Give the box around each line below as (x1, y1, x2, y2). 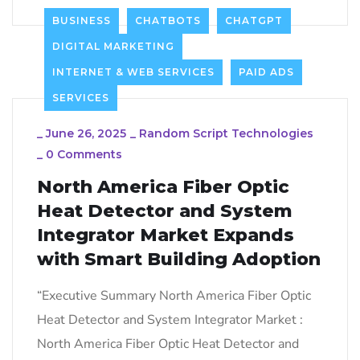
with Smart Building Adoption (37, 247, 321, 270)
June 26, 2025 (46, 125, 126, 141)
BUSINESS (52, 14, 111, 27)
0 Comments (46, 146, 122, 162)
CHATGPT (225, 14, 283, 27)
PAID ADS (239, 65, 294, 78)
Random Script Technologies (139, 125, 313, 141)
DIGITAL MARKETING (52, 39, 174, 52)
